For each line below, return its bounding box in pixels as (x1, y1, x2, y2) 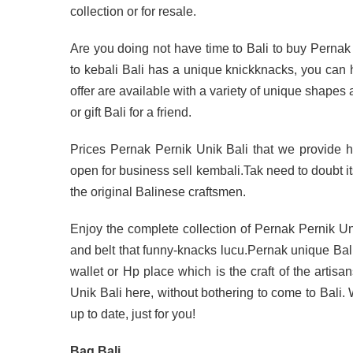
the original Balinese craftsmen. (70, 184, 246, 199)
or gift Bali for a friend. (70, 105, 191, 119)
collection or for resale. (70, 4, 196, 18)
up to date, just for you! (70, 307, 195, 321)
